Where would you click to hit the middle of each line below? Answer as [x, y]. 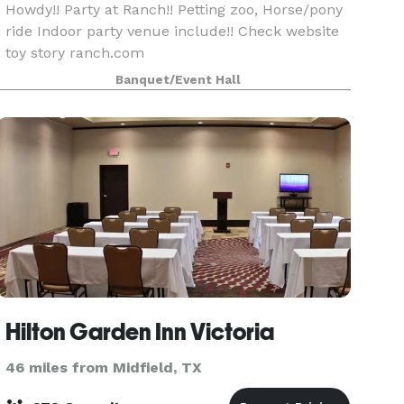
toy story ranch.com [75, 53]
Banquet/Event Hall [179, 80]
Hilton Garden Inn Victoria [140, 332]
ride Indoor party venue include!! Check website [173, 31]
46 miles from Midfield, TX [104, 367]
